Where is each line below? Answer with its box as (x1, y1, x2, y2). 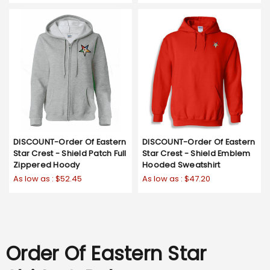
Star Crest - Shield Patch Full (13, 147, 127, 159)
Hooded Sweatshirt (142, 159, 221, 171)
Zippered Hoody (13, 159, 80, 171)
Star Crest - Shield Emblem (142, 147, 251, 159)
